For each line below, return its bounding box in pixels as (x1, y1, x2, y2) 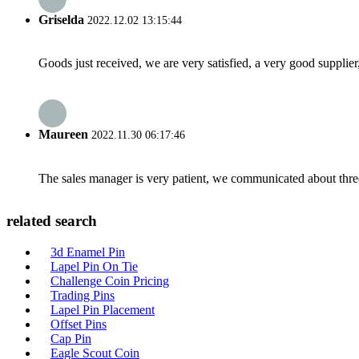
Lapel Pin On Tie (50, 260, 138, 274)
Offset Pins (50, 317, 107, 332)
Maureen (38, 127, 88, 142)
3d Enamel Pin (50, 245, 125, 260)
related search (6, 212, 97, 230)
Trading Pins (50, 288, 115, 303)
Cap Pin (50, 332, 91, 346)
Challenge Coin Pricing (50, 274, 169, 288)
